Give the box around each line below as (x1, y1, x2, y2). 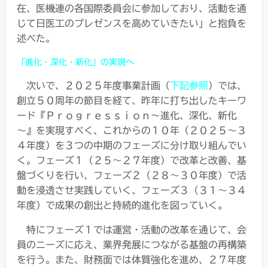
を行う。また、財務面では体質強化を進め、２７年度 (17, 254, 246, 264)
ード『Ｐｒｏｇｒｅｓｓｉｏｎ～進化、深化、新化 (17, 110, 237, 120)
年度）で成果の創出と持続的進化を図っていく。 (17, 200, 227, 210)
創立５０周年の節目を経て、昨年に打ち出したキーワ (17, 95, 246, 105)
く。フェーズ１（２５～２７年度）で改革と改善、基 (17, 155, 246, 165)
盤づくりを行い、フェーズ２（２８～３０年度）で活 (17, 170, 246, 180)
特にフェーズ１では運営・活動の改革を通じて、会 (26, 224, 246, 234)
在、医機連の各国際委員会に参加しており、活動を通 (17, 3, 246, 13)
